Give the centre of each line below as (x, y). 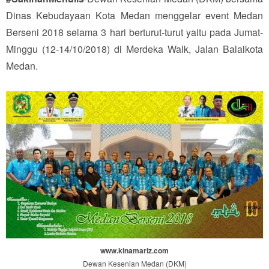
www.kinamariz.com (134, 250)
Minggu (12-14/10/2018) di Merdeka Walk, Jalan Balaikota (134, 49)
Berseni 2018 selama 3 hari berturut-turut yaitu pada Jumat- (134, 32)
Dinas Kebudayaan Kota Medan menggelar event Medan (134, 15)
